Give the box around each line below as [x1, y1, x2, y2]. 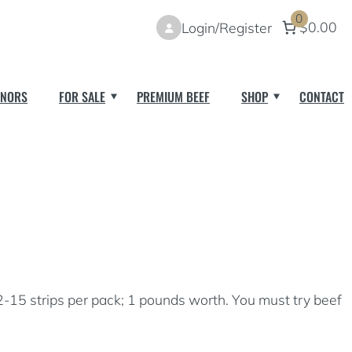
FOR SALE [59, 86, 105, 106]
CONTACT [299, 86, 344, 106]
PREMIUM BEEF [137, 86, 210, 106]
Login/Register [181, 18, 273, 36]
